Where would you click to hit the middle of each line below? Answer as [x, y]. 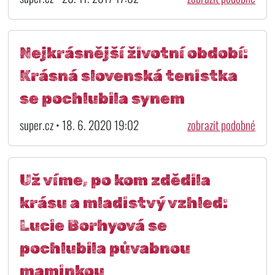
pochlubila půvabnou [105, 248]
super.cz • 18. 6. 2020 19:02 [79, 125]
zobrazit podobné [222, 125]
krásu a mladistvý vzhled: [123, 202]
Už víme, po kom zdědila [115, 180]
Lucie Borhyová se [93, 225]
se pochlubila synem [102, 99]
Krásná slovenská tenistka [128, 76]
